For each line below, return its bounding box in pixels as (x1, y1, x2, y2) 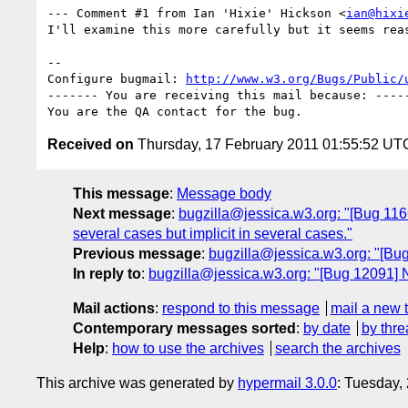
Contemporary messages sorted (73, 320, 296, 336)
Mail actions (73, 300, 155, 316)
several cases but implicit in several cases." (73, 225, 352, 241)
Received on (47, 136, 134, 152)
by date (303, 320, 351, 336)
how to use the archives (112, 340, 264, 356)
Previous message (73, 245, 201, 261)
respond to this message (162, 300, 320, 316)
